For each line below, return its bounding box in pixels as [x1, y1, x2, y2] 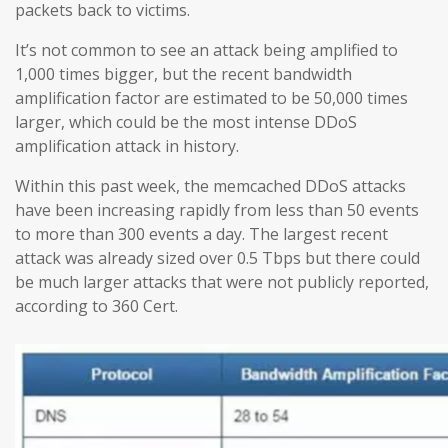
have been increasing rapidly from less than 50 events [15, 198, 419, 221]
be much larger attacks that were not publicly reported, [15, 270, 429, 293]
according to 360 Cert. [15, 294, 178, 317]
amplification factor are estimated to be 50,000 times [15, 86, 408, 109]
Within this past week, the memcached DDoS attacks [15, 174, 406, 197]
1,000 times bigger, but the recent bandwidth [15, 62, 352, 85]
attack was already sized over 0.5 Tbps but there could [15, 246, 420, 269]
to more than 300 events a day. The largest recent [15, 222, 388, 245]
